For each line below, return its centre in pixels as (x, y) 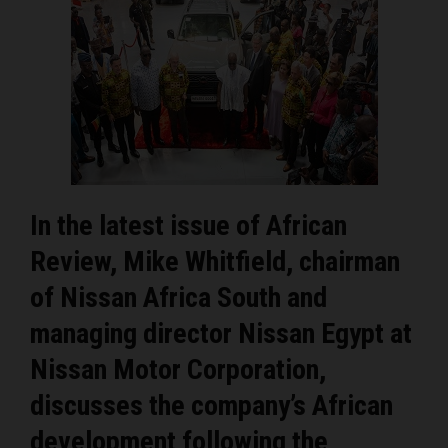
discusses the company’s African (211, 405)
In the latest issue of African (188, 225)
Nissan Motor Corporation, (178, 369)
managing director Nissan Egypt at (221, 333)
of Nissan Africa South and (178, 297)
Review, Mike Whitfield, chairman (215, 261)
